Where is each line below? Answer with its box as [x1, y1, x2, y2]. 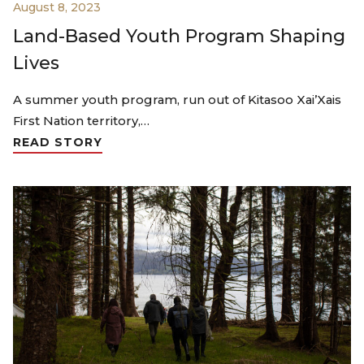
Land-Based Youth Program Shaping [13, 24, 345, 47]
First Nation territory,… [13, 113, 149, 128]
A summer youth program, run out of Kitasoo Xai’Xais [13, 92, 341, 107]
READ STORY [13, 134, 102, 149]
